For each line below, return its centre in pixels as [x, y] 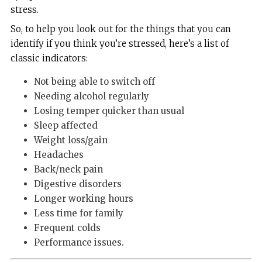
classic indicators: [49, 58]
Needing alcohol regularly [91, 96]
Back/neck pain [68, 170]
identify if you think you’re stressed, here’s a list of [119, 44]
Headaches [58, 155]
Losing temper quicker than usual [109, 111]
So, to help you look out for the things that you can [120, 29]
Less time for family [78, 213]
